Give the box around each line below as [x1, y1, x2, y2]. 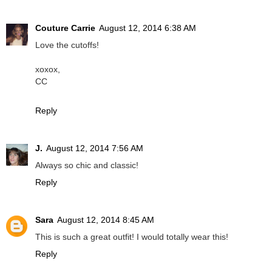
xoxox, [35, 64, 60, 75]
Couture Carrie [35, 23, 95, 33]
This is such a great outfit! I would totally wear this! [35, 232, 228, 242]
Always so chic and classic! [35, 160, 138, 171]
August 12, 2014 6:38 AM [99, 23, 196, 33]
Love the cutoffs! [35, 40, 99, 50]
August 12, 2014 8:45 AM [57, 215, 154, 225]
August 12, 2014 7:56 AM [46, 143, 143, 154]
